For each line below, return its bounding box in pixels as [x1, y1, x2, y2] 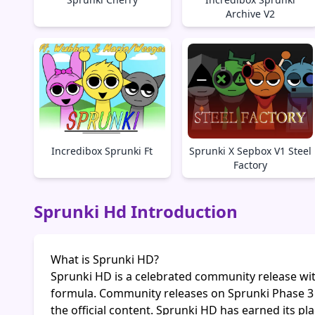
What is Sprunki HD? [51, 252, 159, 268]
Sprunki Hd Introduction [34, 200, 238, 224]
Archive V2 [225, 6, 275, 20]
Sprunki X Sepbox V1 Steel [188, 144, 311, 158]
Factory [233, 158, 267, 172]
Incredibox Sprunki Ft [51, 144, 153, 158]
